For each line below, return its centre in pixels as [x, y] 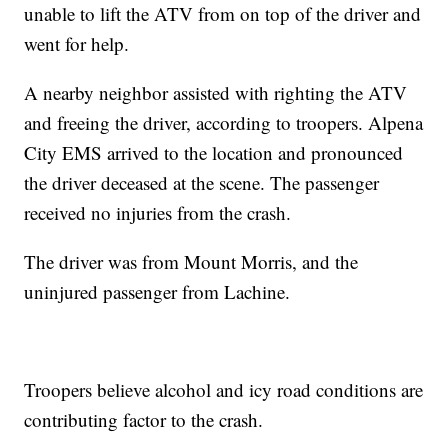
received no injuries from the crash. [158, 213]
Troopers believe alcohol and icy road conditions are [224, 390]
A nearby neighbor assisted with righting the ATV [216, 93]
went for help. [77, 44]
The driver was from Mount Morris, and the [191, 262]
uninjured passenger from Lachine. [157, 292]
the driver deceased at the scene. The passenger [202, 183]
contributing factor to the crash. [144, 420]
